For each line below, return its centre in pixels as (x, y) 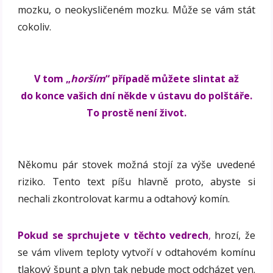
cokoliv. (35, 27)
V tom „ (52, 78)
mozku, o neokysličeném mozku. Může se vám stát (136, 9)
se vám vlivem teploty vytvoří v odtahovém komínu (136, 252)
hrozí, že (233, 235)
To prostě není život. (136, 112)
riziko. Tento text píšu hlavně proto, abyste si (136, 181)
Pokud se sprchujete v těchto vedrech (113, 235)
